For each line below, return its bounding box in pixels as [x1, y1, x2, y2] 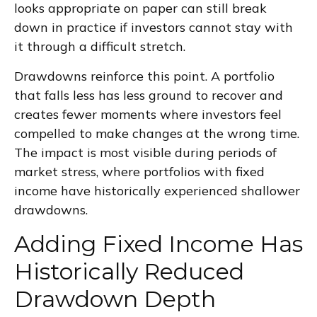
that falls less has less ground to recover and [14, 87, 283, 104]
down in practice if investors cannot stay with [14, 19, 293, 36]
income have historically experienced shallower [14, 183, 300, 200]
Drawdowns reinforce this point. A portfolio [14, 68, 275, 85]
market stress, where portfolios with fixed [14, 163, 265, 180]
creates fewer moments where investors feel [14, 106, 282, 123]
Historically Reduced [14, 258, 244, 286]
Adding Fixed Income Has [14, 230, 303, 258]
